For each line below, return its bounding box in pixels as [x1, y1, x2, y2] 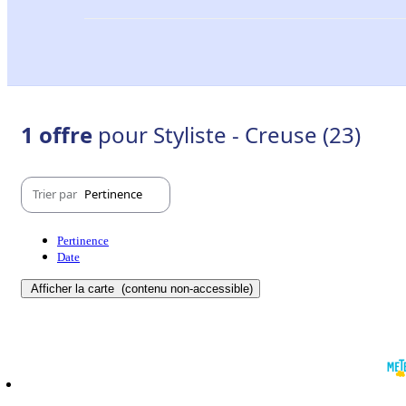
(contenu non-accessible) [118, 281, 253, 295]
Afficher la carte [31, 281, 118, 295]
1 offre [21, 119, 98, 150]
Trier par [33, 186, 80, 203]
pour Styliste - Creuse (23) [98, 119, 361, 150]
